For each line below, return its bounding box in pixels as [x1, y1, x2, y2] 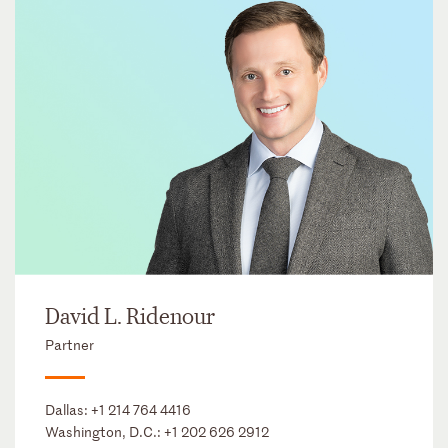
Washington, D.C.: [45, 421, 164, 441]
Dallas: [45, 399, 91, 419]
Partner [45, 334, 94, 354]
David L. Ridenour [45, 302, 215, 331]
